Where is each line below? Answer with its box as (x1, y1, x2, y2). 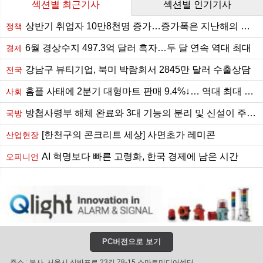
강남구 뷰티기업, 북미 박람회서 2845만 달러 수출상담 (25, 65, 251, 75)
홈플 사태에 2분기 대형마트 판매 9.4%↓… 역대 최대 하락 (25, 86, 244, 97)
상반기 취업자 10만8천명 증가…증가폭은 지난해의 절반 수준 (25, 21, 241, 32)
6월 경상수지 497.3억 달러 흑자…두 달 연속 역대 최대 (25, 43, 251, 53)
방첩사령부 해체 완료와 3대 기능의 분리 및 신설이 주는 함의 (25, 108, 247, 119)
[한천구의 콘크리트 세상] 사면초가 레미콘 (42, 130, 215, 140)
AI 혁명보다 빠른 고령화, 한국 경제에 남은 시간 (42, 151, 238, 162)
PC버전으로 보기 (102, 237, 161, 247)
